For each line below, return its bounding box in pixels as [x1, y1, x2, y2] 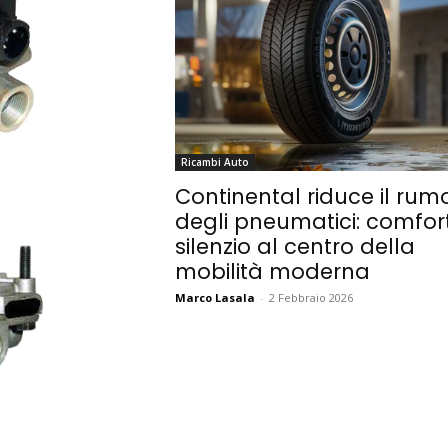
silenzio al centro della [174, 232, 415, 262]
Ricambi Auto [180, 155, 249, 170]
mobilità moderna [174, 257, 370, 287]
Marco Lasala [174, 290, 255, 306]
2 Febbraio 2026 [268, 290, 353, 306]
